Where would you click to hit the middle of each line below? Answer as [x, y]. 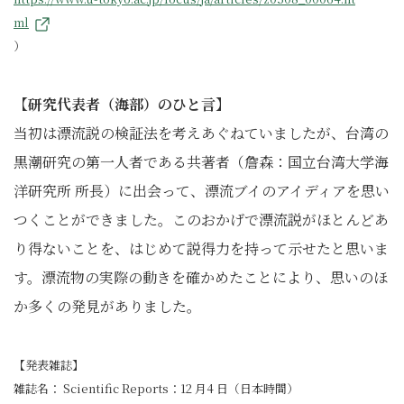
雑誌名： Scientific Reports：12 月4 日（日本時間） [156, 388]
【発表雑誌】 [49, 364]
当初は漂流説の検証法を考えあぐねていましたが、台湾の [201, 133]
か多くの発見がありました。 [107, 306]
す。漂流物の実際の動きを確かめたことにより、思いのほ [201, 277]
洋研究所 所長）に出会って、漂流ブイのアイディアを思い [202, 190]
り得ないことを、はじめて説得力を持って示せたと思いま [201, 248]
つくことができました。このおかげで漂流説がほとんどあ [201, 219]
